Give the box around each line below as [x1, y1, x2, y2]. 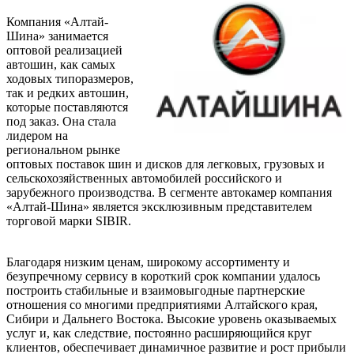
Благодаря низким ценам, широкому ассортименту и [6, 255, 290, 269]
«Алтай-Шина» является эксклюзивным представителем [6, 200, 312, 214]
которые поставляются [6, 100, 128, 115]
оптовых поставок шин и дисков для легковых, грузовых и [6, 157, 325, 171]
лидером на [6, 129, 68, 143]
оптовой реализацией [6, 43, 122, 58]
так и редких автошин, [6, 86, 129, 100]
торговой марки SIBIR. [6, 214, 131, 228]
